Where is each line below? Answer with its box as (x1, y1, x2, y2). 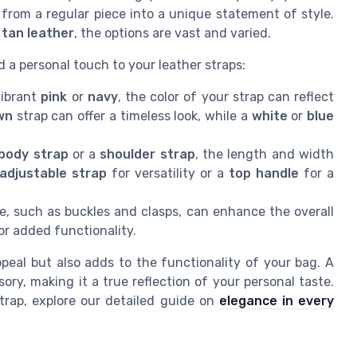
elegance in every (218, 293, 335, 309)
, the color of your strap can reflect (117, 89, 335, 105)
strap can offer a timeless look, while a (12, 108, 252, 124)
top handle (228, 166, 299, 182)
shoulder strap (100, 147, 195, 163)
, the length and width (194, 147, 334, 163)
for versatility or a (106, 166, 229, 182)
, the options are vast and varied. (74, 25, 271, 41)
